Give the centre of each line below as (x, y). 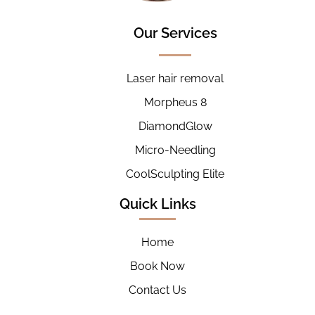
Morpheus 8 (175, 103)
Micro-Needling (175, 150)
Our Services (175, 33)
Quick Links (157, 204)
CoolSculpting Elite (175, 174)
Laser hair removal (175, 79)
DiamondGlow (175, 127)
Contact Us (157, 290)
